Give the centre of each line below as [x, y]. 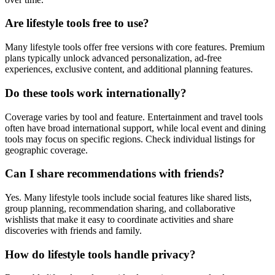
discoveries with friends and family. [73, 230]
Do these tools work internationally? [96, 93]
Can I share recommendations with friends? [115, 174]
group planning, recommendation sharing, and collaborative [120, 208]
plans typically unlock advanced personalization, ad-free [113, 58]
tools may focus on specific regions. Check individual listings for [130, 139]
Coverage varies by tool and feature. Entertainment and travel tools [134, 117]
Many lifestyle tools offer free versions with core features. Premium [135, 47]
